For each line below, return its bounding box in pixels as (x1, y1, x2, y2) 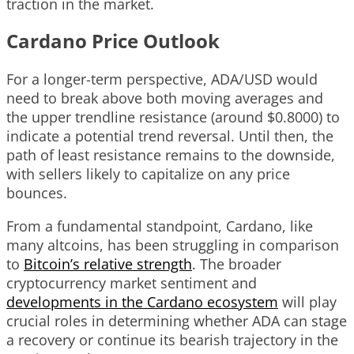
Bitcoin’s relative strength (24, 254, 192, 273)
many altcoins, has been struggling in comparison (6, 235, 339, 254)
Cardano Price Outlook (6, 27, 220, 54)
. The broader (192, 254, 281, 273)
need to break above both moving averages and (6, 88, 323, 107)
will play (278, 292, 337, 311)
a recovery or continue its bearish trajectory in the (6, 330, 338, 349)
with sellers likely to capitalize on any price (6, 164, 290, 183)
